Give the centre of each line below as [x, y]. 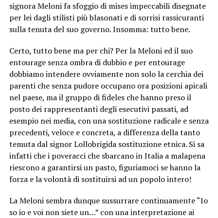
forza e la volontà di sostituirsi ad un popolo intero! [100, 179]
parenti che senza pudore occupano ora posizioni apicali [108, 85]
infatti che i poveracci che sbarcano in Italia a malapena [107, 155]
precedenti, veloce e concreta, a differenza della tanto [104, 132]
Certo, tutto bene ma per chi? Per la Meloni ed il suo [101, 50]
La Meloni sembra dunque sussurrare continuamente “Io [108, 200]
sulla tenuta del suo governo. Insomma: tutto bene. [100, 29]
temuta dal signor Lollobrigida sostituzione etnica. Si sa [107, 144]
